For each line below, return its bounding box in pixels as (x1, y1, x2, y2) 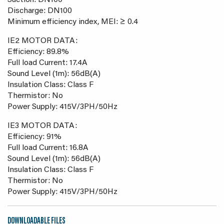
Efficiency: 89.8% (7, 48, 69, 56)
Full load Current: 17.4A (7, 59, 87, 67)
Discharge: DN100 (7, 7, 72, 15)
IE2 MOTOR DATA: (7, 37, 77, 45)
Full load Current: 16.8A (7, 144, 88, 152)
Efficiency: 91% (7, 133, 61, 141)
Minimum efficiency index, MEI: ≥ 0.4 (7, 18, 138, 26)
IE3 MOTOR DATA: (7, 122, 77, 130)
